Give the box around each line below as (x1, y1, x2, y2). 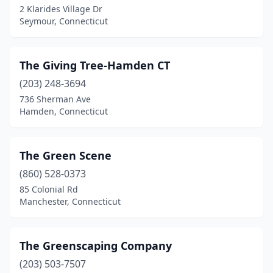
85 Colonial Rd (19, 183, 78, 195)
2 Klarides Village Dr (19, 3, 102, 15)
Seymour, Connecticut (19, 15, 108, 27)
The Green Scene (19, 148, 112, 163)
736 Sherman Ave (19, 93, 91, 105)
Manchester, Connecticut (19, 196, 121, 207)
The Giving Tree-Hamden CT (19, 58, 170, 73)
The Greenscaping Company (19, 238, 172, 253)
